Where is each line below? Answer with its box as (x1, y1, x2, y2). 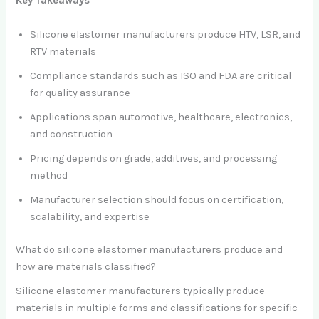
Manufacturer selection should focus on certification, (30, 193, 284, 206)
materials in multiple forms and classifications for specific (16, 301, 298, 314)
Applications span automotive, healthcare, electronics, (30, 110, 293, 123)
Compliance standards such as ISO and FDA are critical (30, 69, 292, 82)
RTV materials (30, 45, 97, 58)
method (30, 169, 68, 182)
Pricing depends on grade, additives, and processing (30, 152, 278, 164)
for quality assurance (30, 86, 131, 99)
